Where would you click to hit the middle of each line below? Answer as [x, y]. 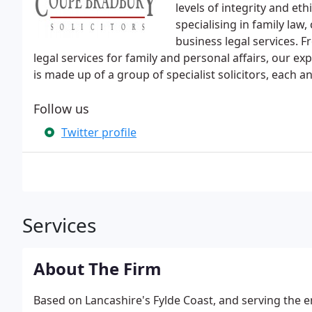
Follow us [61, 109]
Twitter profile [99, 132]
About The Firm [97, 268]
